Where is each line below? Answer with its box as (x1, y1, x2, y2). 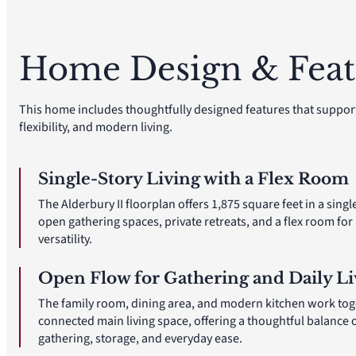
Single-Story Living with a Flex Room (38, 169, 349, 188)
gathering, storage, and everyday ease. (38, 330, 242, 347)
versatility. (38, 230, 92, 248)
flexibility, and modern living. (19, 118, 172, 136)
